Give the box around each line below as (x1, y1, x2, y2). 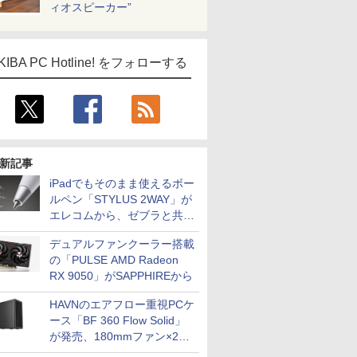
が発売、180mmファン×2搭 (49, 330, 190, 343)
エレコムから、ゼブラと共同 (49, 209, 194, 222)
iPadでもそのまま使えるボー (49, 177, 194, 190)
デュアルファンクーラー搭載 (49, 237, 194, 250)
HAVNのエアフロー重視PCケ (49, 298, 194, 311)
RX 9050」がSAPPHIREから (49, 269, 193, 282)
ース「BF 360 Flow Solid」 (49, 314, 186, 327)
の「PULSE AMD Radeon (49, 253, 178, 266)
